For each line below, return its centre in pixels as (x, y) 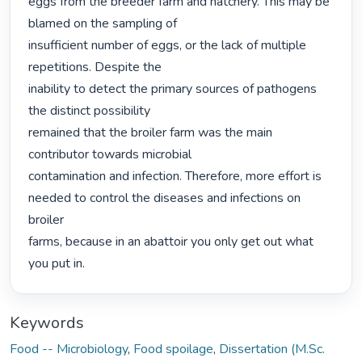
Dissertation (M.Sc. (272, 349)
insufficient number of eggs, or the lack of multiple (168, 46)
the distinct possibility (90, 111)
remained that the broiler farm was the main (151, 133)
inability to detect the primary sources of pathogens (173, 89)
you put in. (59, 264)
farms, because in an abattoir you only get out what (171, 242)
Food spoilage (173, 349)
